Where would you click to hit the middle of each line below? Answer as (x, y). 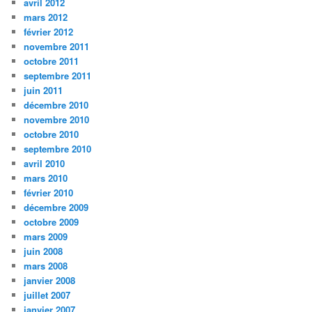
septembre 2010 (58, 149)
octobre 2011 (52, 61)
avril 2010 (45, 164)
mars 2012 (46, 17)
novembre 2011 (57, 47)
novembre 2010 (57, 120)
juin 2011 (44, 91)
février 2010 (49, 193)
